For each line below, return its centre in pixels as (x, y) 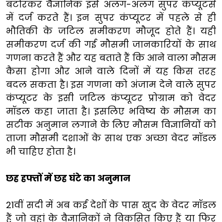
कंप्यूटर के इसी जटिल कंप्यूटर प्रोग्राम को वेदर (111, 98)
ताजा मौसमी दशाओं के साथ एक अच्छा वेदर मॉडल (111, 138)
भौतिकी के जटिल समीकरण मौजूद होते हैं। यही (111, 31)
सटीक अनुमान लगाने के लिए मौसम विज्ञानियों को (111, 124)
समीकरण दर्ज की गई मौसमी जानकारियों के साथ (111, 44)
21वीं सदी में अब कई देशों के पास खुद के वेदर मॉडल (111, 205)
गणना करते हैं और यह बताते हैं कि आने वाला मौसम (111, 57)
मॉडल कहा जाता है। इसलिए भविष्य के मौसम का (111, 111)
